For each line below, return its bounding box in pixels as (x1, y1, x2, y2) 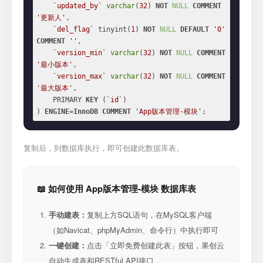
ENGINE (45, 107, 69, 116)
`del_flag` (53, 25, 94, 33)
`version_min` (53, 49, 106, 57)
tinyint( (94, 25, 131, 33)
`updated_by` (53, 2, 102, 10)
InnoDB (73, 107, 98, 116)
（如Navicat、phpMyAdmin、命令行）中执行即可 (49, 224, 218, 235)
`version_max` (53, 72, 106, 80)
